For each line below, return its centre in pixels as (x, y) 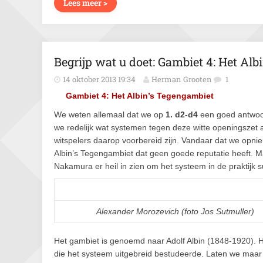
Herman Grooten (182, 79)
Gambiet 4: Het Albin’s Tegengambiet (140, 96)
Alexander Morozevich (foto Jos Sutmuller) (175, 211)
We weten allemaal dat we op (110, 114)
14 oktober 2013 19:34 (99, 79)
